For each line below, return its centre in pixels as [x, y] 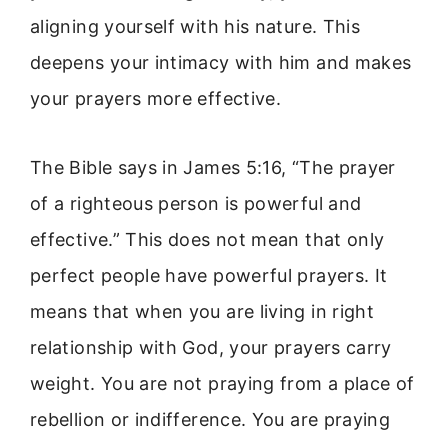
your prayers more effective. [156, 99]
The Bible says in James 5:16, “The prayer [213, 167]
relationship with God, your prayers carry [211, 347]
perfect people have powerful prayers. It [209, 275]
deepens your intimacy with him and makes [221, 63]
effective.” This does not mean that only [207, 239]
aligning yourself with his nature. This [195, 27]
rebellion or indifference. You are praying [210, 419]
